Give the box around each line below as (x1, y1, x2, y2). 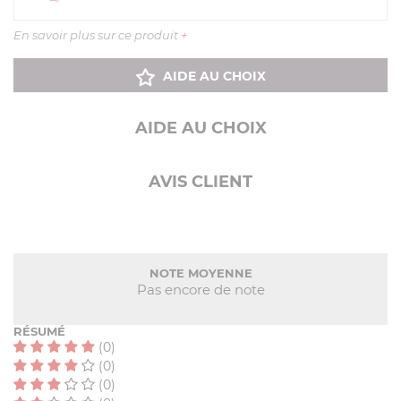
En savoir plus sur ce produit (13, 28, 181, 42)
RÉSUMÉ (13, 324, 65, 339)
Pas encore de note (136, 281, 265, 299)
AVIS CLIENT (149, 172, 252, 192)
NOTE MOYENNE (149, 266, 252, 281)
